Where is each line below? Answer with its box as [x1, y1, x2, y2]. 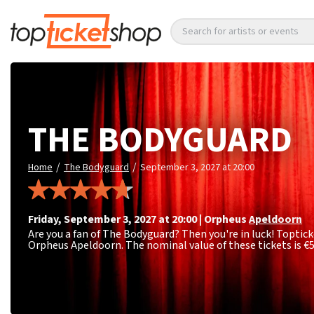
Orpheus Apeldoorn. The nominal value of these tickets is [28, 237, 303, 253]
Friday [34, 211, 58, 227]
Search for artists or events [182, 24, 299, 39]
